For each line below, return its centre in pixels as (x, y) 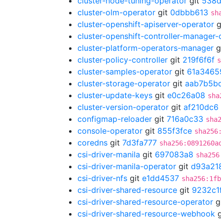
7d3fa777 (140, 143)
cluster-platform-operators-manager (146, 48)
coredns (92, 143)
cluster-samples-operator (125, 72)
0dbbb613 (189, 12)
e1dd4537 (161, 178)
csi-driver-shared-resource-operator (145, 202)
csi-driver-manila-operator (127, 166)
